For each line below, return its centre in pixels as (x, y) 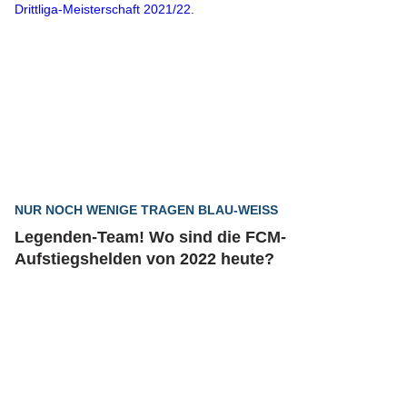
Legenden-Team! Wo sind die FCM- (150, 237)
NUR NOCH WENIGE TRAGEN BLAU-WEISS (142, 210)
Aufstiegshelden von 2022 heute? (144, 259)
